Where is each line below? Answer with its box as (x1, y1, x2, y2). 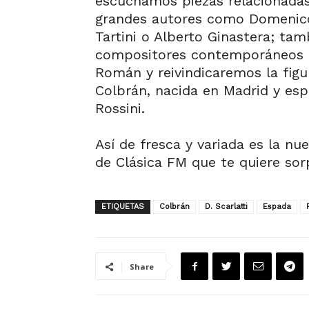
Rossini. (95, 100, 145, 117)
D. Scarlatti (205, 202, 248, 211)
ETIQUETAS (101, 202, 144, 211)
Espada (263, 202, 291, 211)
